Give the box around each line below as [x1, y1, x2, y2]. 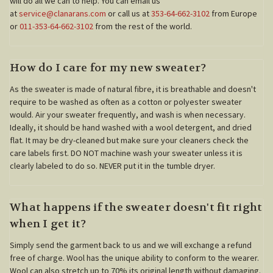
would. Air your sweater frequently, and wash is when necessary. [10, 108, 246, 120]
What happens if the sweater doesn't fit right [10, 200, 263, 214]
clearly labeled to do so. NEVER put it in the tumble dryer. [10, 160, 215, 171]
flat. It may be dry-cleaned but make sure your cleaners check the [10, 134, 249, 146]
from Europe [210, 7, 257, 19]
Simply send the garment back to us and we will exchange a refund [10, 239, 252, 250]
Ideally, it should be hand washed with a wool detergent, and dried [10, 121, 252, 133]
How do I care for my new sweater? [10, 60, 207, 75]
